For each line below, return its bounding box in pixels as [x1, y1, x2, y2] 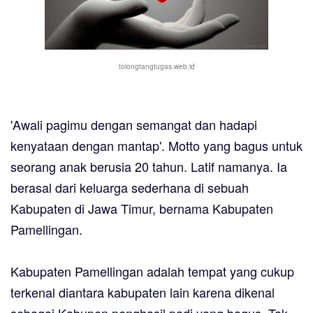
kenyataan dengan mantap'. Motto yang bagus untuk [10, 136, 303, 155]
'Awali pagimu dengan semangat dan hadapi [10, 115, 257, 134]
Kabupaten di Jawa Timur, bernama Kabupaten [10, 199, 273, 218]
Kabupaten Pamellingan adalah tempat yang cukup [10, 262, 294, 281]
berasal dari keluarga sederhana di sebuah [10, 178, 249, 197]
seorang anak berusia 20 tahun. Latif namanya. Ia [10, 157, 287, 176]
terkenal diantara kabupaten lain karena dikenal [10, 283, 275, 302]
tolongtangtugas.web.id [118, 61, 195, 72]
